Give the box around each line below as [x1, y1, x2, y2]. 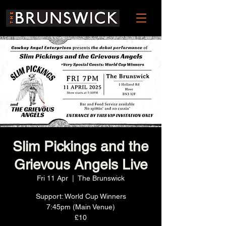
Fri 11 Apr [37, 174, 68, 182]
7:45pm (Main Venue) [46, 203, 115, 211]
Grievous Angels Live [14, 156, 148, 173]
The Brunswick [78, 174, 125, 182]
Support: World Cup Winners [35, 192, 126, 200]
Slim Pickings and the [13, 138, 149, 154]
